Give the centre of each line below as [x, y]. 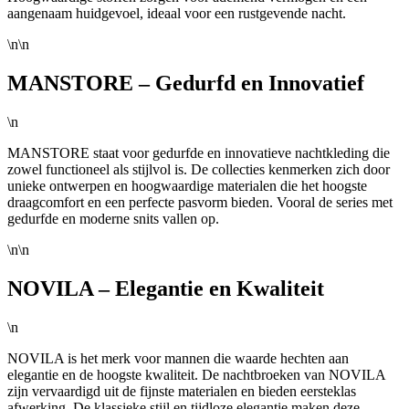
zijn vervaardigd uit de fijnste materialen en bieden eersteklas [182, 391]
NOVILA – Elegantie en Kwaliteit [166, 288]
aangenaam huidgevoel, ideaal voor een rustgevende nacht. [177, 14]
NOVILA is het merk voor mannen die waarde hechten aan [178, 358]
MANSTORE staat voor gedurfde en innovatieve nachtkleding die [199, 153]
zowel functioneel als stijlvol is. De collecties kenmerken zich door [199, 170]
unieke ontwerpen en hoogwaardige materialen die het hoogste [187, 186]
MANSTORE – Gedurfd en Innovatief [186, 84]
